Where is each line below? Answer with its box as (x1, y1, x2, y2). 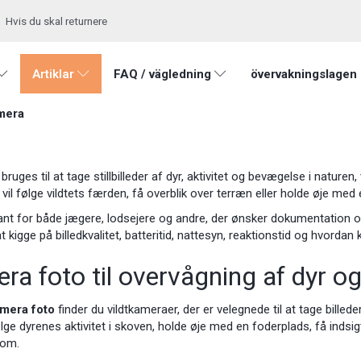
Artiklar (32, 67, 74, 82)
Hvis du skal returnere (6, 15, 107, 27)
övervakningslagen (251, 67, 357, 82)
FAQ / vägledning (114, 67, 211, 82)
